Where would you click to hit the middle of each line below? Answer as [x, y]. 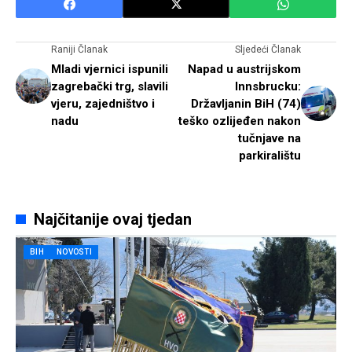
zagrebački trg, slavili [110, 86]
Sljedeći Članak [268, 49]
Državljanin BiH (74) [246, 103]
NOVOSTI [74, 251]
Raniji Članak [79, 49]
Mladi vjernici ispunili [110, 69]
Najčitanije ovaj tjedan [112, 219]
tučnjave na [269, 138]
